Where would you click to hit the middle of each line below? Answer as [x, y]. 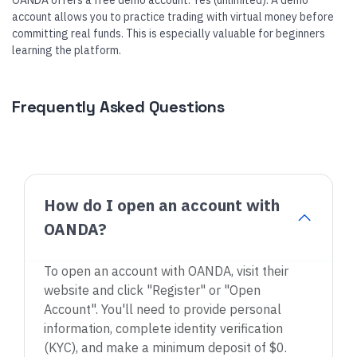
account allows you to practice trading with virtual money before [173, 17]
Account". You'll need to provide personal [163, 309]
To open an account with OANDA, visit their [166, 271]
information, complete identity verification [163, 328]
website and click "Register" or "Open [152, 290]
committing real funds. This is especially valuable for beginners [169, 33]
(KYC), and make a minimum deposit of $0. [165, 347]
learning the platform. [67, 50]
